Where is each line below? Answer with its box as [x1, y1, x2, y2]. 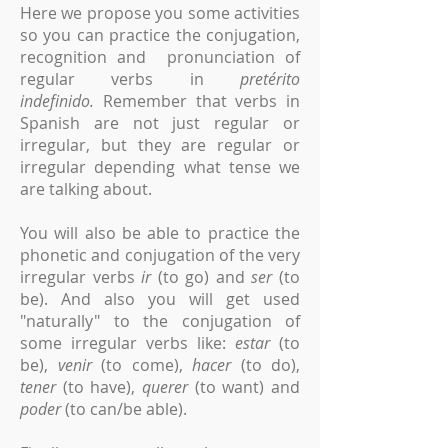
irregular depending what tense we [20, 156, 300, 178]
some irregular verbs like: [20, 332, 235, 354]
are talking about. [20, 178, 152, 200]
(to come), [91, 354, 192, 376]
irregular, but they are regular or [20, 134, 300, 156]
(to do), [231, 354, 300, 376]
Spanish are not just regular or [20, 112, 300, 134]
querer [142, 376, 188, 398]
